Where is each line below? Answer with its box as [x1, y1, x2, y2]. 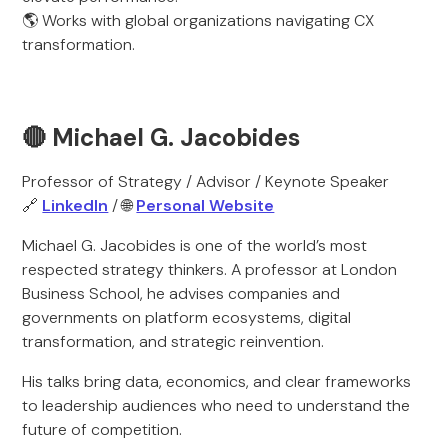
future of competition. [22, 419, 183, 440]
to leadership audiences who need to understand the [22, 395, 411, 416]
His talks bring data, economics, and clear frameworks [22, 371, 412, 392]
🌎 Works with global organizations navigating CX [22, 10, 375, 31]
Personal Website [136, 195, 275, 216]
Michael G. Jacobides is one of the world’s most [22, 235, 368, 256]
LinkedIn [42, 195, 109, 216]
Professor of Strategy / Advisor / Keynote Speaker [22, 171, 390, 192]
